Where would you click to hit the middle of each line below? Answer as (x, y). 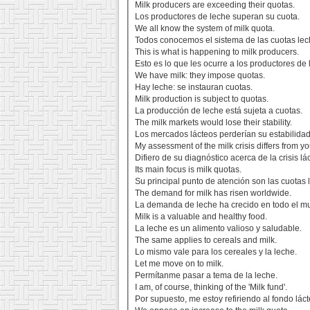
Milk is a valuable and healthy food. (201, 217)
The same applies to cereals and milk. (206, 240)
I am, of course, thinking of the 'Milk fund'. (211, 288)
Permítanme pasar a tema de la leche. (207, 276)
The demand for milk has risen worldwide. (213, 193)
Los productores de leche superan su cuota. (218, 17)
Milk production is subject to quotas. (202, 99)
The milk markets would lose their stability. (214, 123)
